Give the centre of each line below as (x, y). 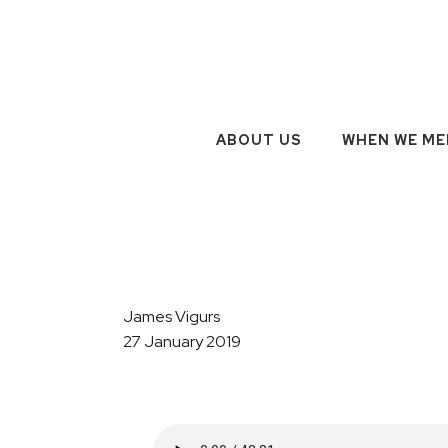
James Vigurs (171, 316)
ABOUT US (258, 140)
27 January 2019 (182, 341)
